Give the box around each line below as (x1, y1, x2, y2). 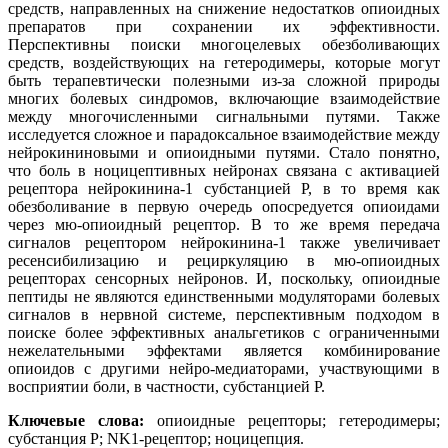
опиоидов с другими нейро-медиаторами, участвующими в (8, 360, 440, 378)
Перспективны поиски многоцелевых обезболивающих (8, 36, 440, 54)
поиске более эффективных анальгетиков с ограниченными (8, 324, 440, 342)
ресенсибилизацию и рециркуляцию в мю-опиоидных (8, 252, 440, 270)
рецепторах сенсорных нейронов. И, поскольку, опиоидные (8, 270, 440, 288)
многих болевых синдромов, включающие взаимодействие (8, 90, 440, 108)
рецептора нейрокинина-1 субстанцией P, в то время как (8, 180, 440, 198)
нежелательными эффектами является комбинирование (8, 342, 440, 360)
